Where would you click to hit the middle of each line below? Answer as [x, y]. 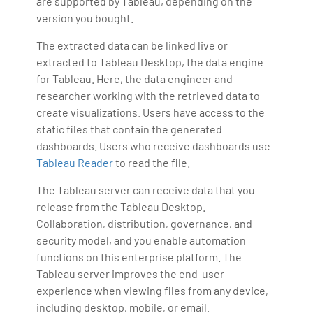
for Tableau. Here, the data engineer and [135, 78]
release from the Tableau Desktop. [121, 206]
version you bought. [85, 17]
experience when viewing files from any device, [153, 290]
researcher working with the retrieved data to [148, 95]
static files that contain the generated [130, 129]
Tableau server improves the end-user [131, 273]
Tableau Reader [75, 162]
